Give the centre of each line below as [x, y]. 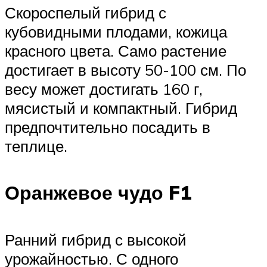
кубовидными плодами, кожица [116, 31]
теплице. [36, 146]
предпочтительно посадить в [108, 127]
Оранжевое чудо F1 [98, 193]
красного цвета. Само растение [116, 50]
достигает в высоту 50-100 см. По [125, 69]
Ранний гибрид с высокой [96, 239]
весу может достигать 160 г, [104, 89]
